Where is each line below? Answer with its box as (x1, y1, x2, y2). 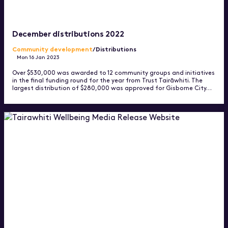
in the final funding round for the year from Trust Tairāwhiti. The (12, 76, 203, 84)
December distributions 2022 (12, 26, 124, 39)
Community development (12, 44, 93, 53)
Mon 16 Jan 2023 (17, 53, 60, 61)
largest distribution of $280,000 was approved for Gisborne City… (12, 83, 212, 92)
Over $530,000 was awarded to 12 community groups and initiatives (12, 68, 215, 77)
